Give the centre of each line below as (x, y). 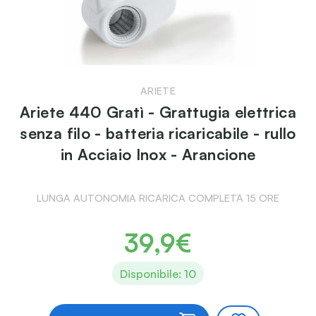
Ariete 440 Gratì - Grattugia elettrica (158, 112)
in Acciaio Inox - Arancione (158, 154)
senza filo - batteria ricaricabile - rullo (158, 133)
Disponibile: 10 (158, 273)
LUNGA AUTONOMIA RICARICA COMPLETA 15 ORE (158, 198)
